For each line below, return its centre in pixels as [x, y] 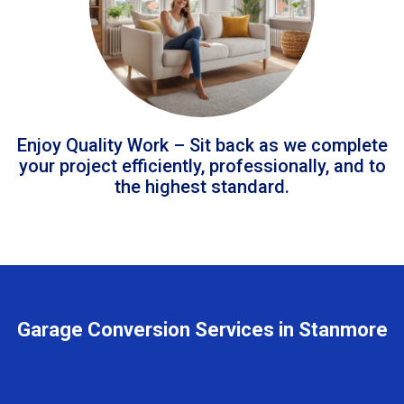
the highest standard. [202, 186]
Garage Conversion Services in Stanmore [202, 329]
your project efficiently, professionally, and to [202, 165]
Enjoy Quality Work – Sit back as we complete [202, 145]
